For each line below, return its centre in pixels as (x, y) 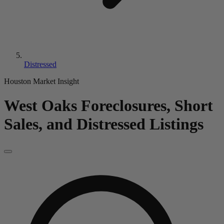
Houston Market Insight (41, 81)
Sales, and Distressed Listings (104, 124)
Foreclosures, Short (147, 106)
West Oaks (40, 106)
